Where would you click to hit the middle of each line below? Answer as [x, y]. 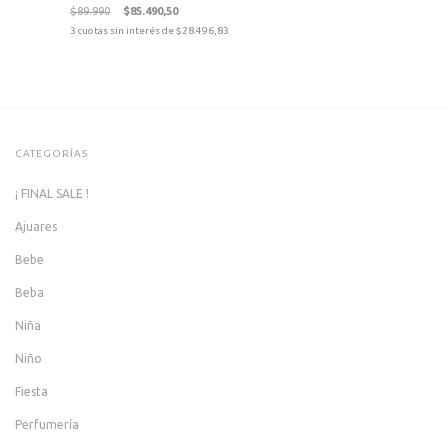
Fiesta [31, 391]
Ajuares [36, 226]
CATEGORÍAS [51, 153]
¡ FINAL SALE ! [52, 193]
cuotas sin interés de [126, 30]
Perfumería [47, 424]
